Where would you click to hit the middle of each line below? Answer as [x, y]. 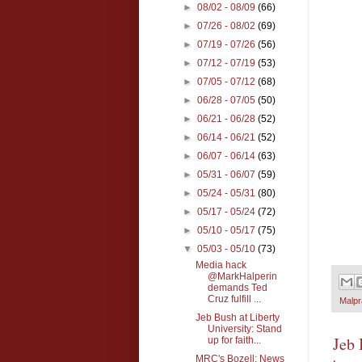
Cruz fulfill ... [234, 299]
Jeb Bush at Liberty [237, 317]
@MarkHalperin [242, 276]
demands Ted [237, 287]
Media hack [221, 265]
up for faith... [234, 340]
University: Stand [244, 328]
